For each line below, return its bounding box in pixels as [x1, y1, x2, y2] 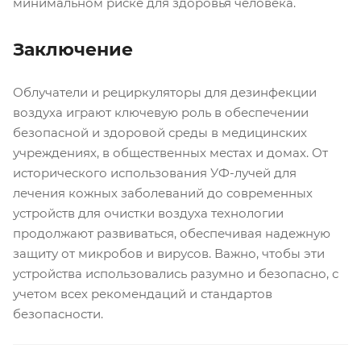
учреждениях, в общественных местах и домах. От [13, 144, 328, 160]
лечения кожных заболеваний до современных [13, 185, 313, 201]
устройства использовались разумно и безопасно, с [13, 265, 338, 281]
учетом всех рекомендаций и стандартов [13, 285, 272, 301]
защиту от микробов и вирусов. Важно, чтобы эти [13, 245, 325, 261]
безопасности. [13, 305, 103, 322]
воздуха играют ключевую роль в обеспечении [13, 104, 309, 120]
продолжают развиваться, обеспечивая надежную [13, 225, 330, 241]
